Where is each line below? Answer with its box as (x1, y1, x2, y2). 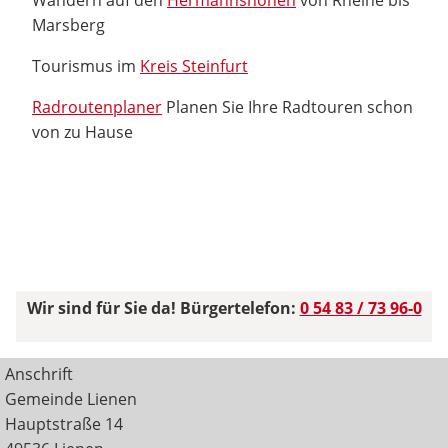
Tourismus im (32, 54, 140, 77)
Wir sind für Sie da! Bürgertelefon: (26, 296, 300, 319)
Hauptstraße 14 (4, 413, 123, 436)
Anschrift (4, 363, 73, 386)
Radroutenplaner (32, 95, 162, 118)
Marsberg (32, 13, 105, 36)
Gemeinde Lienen (4, 388, 137, 411)
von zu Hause (32, 120, 133, 143)
